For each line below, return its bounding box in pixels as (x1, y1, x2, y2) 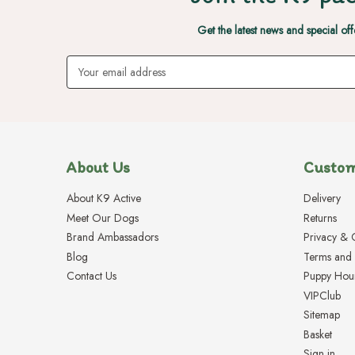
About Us (67, 158, 130, 177)
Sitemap (303, 307, 341, 323)
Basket (303, 326, 333, 342)
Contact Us (67, 268, 116, 284)
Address (67, 72, 104, 89)
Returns (303, 209, 338, 226)
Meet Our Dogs (67, 209, 139, 226)
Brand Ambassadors (67, 229, 158, 246)
